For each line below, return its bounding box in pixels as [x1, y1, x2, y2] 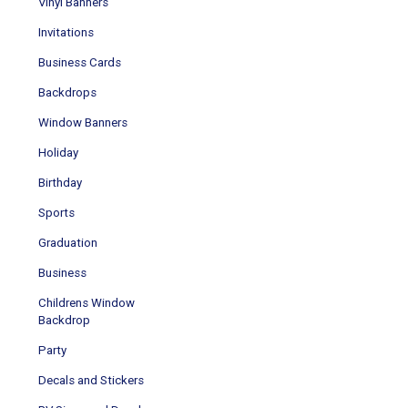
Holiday [38, 145, 78, 159]
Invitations [38, 25, 94, 39]
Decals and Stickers [38, 372, 144, 387]
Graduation [38, 235, 97, 250]
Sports [38, 205, 75, 219]
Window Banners [38, 115, 127, 129]
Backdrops [38, 85, 97, 99]
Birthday [38, 175, 82, 189]
